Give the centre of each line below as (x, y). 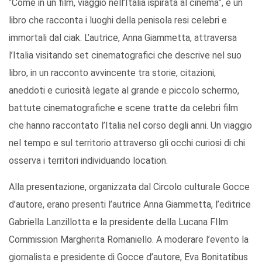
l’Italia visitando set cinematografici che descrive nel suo (125, 55)
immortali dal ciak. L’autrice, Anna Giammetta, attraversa (123, 37)
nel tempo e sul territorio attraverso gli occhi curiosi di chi (127, 143)
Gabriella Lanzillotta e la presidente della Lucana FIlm (118, 222)
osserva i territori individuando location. (88, 160)
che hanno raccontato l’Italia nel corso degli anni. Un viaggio (130, 125)
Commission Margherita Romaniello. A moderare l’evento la (129, 239)
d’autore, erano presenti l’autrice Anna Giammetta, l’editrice (130, 204)
